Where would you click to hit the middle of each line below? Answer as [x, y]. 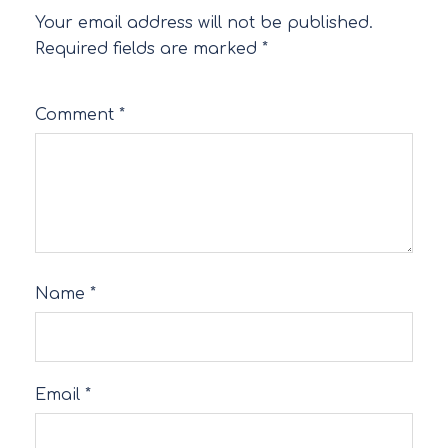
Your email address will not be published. [204, 22]
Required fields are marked [148, 48]
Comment [77, 114]
